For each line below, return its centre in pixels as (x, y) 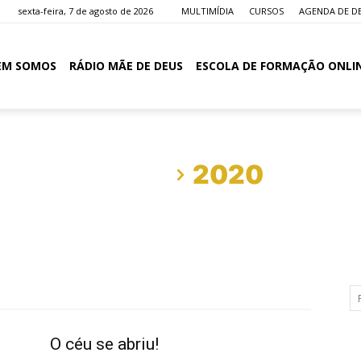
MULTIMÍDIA (207, 11)
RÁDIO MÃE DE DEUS (126, 66)
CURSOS (266, 11)
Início (133, 174)
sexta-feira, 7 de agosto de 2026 (85, 11)
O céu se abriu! (104, 344)
